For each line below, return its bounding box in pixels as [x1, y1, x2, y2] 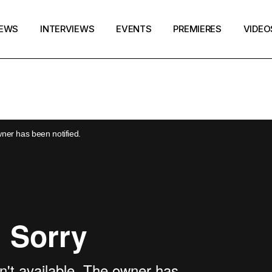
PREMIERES [173, 23, 222, 35]
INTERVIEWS [40, 23, 95, 35]
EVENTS [116, 23, 152, 35]
